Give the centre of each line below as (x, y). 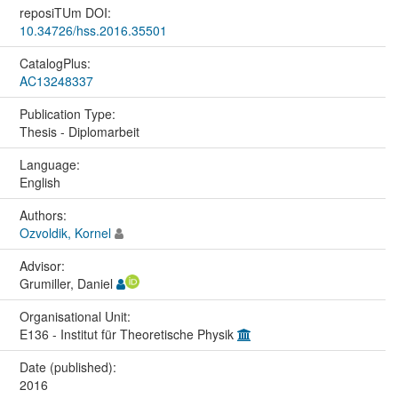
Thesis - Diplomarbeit (79, 132)
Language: (51, 165)
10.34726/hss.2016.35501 (93, 31)
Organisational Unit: (76, 317)
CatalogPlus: (56, 64)
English (40, 183)
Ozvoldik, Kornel (65, 233)
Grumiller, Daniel (68, 284)
